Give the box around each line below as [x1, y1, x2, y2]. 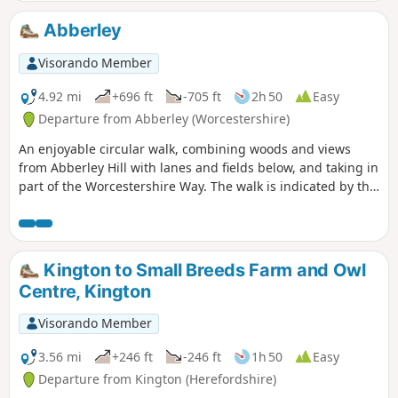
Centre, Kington [19, 281, 151, 303]
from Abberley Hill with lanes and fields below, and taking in [19, 159, 378, 177]
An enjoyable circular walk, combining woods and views [19, 140, 351, 158]
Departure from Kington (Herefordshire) [38, 370, 276, 388]
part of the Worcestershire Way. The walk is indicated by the [19, 178, 377, 195]
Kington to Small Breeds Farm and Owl [39, 259, 366, 282]
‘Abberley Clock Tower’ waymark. [19, 196, 210, 214]
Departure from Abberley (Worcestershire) [38, 110, 290, 128]
